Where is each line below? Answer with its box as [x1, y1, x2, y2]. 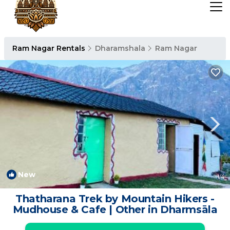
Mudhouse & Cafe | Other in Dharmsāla [12, 203, 218, 216]
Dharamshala [95, 44, 145, 53]
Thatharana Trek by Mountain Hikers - [15, 193, 215, 205]
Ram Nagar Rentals [12, 44, 87, 53]
